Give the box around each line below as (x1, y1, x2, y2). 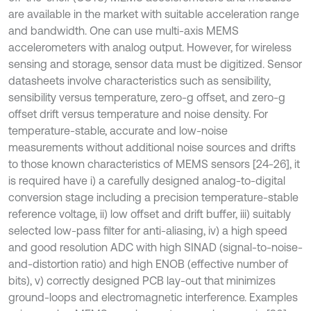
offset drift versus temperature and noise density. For (8, 108, 268, 120)
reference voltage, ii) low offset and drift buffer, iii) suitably (8, 208, 291, 220)
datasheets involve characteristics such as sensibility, (8, 74, 271, 87)
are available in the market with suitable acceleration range (8, 8, 299, 20)
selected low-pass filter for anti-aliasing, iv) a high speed (8, 224, 287, 237)
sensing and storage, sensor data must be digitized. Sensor (8, 58, 302, 70)
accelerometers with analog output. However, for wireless (8, 41, 292, 53)
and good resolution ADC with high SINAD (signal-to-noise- (8, 241, 303, 253)
